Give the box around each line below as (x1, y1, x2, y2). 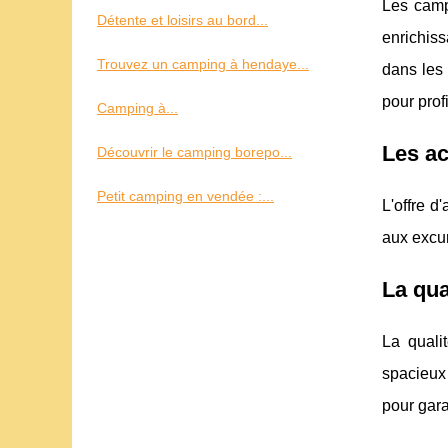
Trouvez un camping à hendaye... (97, 56, 309, 72)
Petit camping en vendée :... (97, 188, 274, 204)
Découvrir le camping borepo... (97, 144, 292, 160)
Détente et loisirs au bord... (97, 12, 268, 28)
